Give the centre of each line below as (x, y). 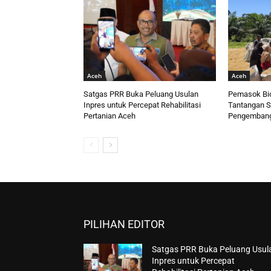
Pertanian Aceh (109, 116)
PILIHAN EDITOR (124, 224)
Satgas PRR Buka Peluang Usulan (141, 94)
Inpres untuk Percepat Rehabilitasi (142, 105)
